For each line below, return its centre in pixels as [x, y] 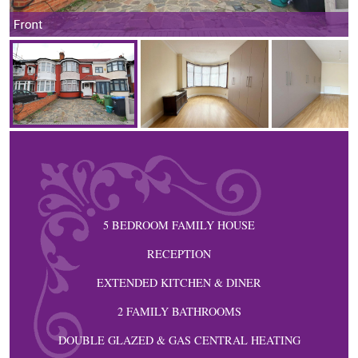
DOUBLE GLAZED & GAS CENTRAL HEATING [179, 340]
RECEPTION [179, 254]
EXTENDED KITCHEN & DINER [179, 282]
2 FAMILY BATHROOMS [179, 311]
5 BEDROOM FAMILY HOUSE [179, 225]
